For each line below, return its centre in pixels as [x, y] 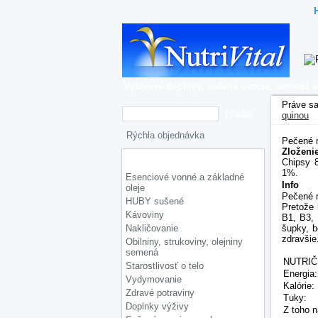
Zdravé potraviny [160, 293]
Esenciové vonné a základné [185, 177]
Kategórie [149, 157]
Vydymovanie [154, 279]
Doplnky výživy [157, 306]
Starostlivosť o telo [165, 266]
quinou [295, 115]
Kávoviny [145, 215]
